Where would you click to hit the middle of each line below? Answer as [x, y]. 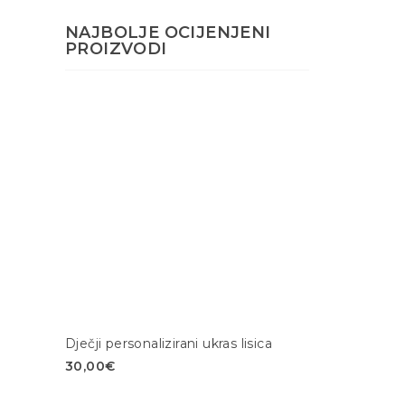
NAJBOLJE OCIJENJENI [168, 33]
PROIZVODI [116, 49]
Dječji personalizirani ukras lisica [169, 344]
